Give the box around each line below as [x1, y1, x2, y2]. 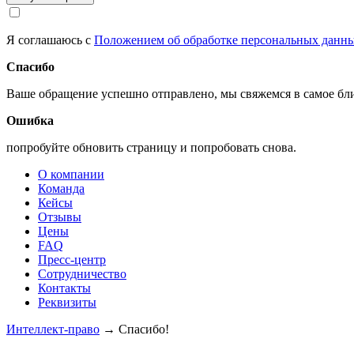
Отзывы [38, 210, 81, 224]
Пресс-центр [38, 253, 106, 266]
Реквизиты [38, 296, 96, 309]
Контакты [38, 281, 91, 295]
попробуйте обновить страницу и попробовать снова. [6, 141, 296, 154]
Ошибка [6, 114, 54, 127]
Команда [38, 182, 85, 195]
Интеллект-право [6, 322, 100, 336]
